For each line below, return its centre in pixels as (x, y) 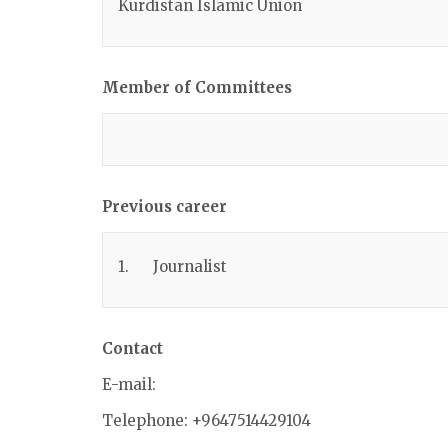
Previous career (164, 206)
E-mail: (129, 384)
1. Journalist (172, 266)
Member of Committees (199, 87)
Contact (132, 348)
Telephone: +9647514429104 (206, 420)
